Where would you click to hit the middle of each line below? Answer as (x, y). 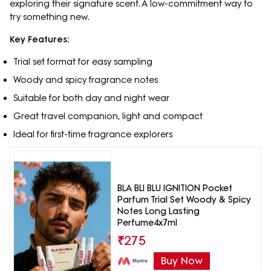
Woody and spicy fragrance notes (85, 80)
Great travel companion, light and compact (108, 116)
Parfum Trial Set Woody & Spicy (184, 199)
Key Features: (40, 40)
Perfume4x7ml (147, 222)
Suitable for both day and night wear (91, 98)
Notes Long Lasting (158, 211)
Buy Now (181, 260)
